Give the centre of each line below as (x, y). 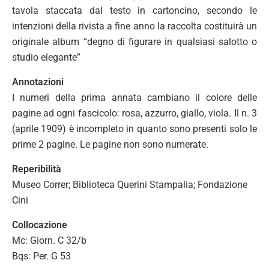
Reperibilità (37, 169)
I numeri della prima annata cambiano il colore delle (134, 98)
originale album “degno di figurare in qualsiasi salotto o (134, 42)
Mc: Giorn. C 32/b (49, 240)
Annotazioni (38, 82)
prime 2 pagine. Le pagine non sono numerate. (110, 144)
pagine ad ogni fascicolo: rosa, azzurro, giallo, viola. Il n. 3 (134, 113)
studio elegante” (46, 57)
